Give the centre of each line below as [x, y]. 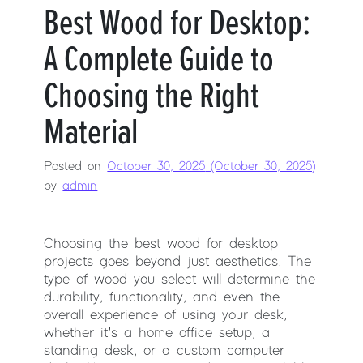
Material [91, 132]
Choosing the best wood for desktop [161, 244]
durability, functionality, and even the [162, 298]
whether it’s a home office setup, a [157, 333]
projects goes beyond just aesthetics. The [178, 262]
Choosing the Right [152, 96]
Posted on [76, 167]
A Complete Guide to [159, 60]
